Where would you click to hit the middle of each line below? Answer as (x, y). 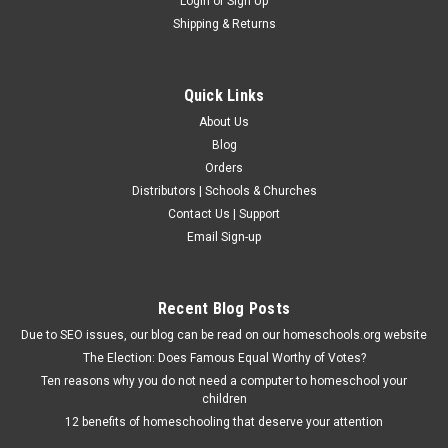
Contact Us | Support (224, 213)
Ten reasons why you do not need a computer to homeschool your (224, 380)
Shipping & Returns (224, 23)
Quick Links (224, 95)
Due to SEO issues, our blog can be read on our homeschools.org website (224, 334)
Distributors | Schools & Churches (224, 190)
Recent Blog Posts (224, 308)
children (224, 398)
